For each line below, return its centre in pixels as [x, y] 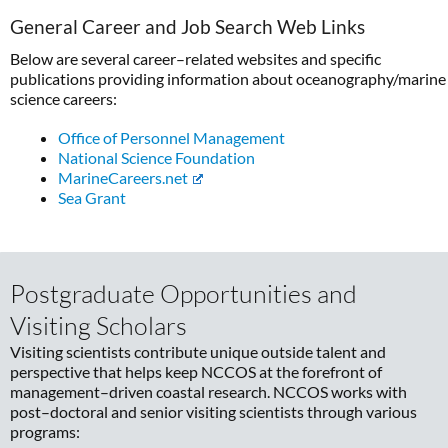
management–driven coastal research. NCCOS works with [208, 392]
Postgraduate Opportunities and [183, 294]
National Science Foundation [156, 158]
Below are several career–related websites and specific [195, 59]
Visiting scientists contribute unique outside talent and [198, 352]
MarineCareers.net [123, 178]
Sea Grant [92, 198]
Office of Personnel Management [171, 138]
